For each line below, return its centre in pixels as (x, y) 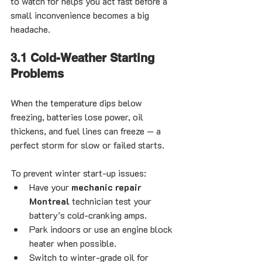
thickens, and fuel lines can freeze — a (87, 131)
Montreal (49, 201)
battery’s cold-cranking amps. (88, 215)
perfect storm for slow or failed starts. (87, 145)
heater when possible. (73, 243)
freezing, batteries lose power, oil (78, 117)
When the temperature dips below (77, 103)
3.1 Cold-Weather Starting (84, 58)
